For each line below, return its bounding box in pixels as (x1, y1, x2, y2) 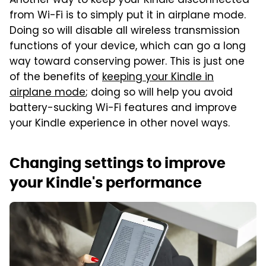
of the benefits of (9, 69, 102, 87)
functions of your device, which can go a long (9, 39, 246, 56)
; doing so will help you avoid (85, 85, 233, 102)
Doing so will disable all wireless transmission (9, 23, 240, 40)
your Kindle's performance (9, 173, 202, 192)
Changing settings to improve (9, 154, 226, 173)
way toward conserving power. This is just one (9, 54, 245, 71)
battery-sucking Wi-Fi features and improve (9, 100, 237, 118)
